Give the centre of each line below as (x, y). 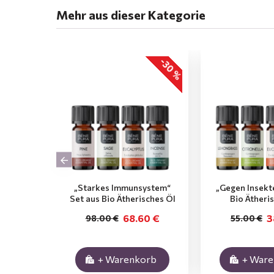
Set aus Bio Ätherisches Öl (122, 198)
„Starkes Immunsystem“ (122, 187)
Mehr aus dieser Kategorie (131, 15)
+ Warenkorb (127, 259)
